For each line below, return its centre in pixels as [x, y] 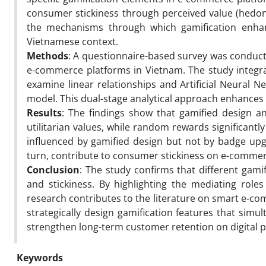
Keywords [40, 257]
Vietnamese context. [72, 41]
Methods [47, 56]
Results [44, 113]
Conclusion [53, 170]
